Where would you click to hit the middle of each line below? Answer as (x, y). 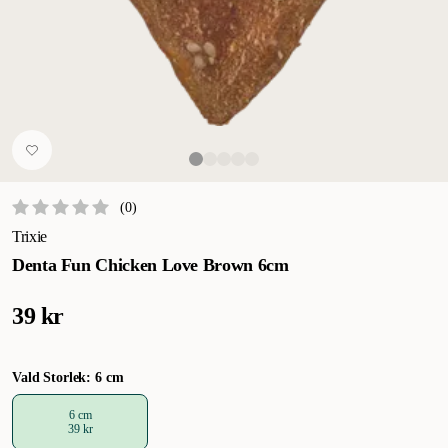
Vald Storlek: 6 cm (68, 377)
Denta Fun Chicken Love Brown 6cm (150, 265)
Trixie (30, 236)
